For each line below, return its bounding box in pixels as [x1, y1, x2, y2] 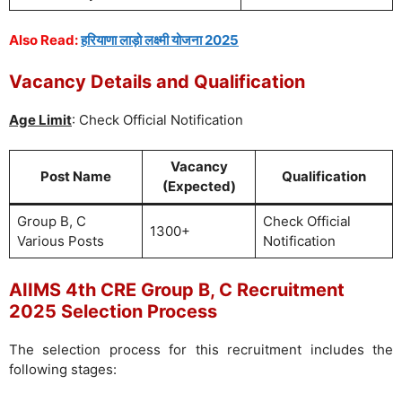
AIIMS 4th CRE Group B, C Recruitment [9, 278, 345, 301]
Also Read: [9, 31, 81, 48]
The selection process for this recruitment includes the [9, 340, 393, 358]
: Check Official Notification [72, 110, 243, 128]
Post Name [40, 168, 111, 185]
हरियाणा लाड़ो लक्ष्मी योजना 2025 [81, 31, 239, 48]
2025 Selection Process [9, 300, 217, 322]
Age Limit [9, 110, 72, 128]
